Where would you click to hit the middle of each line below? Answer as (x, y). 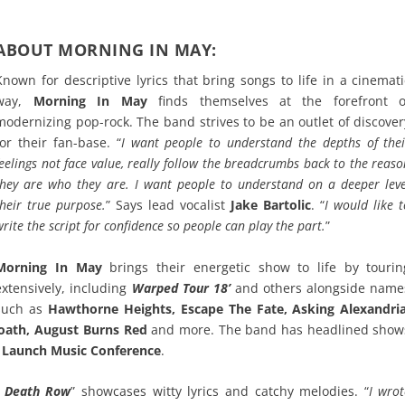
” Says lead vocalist (169, 205)
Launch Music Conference (82, 350)
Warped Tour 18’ (181, 287)
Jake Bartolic (271, 205)
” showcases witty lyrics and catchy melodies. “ (220, 391)
